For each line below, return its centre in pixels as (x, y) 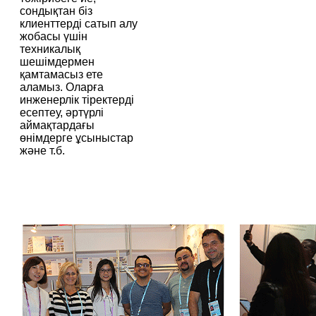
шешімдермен (57, 62)
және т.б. (42, 151)
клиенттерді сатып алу (79, 24)
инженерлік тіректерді (77, 100)
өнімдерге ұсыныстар (77, 138)
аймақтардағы (57, 126)
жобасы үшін (54, 37)
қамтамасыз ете (61, 75)
